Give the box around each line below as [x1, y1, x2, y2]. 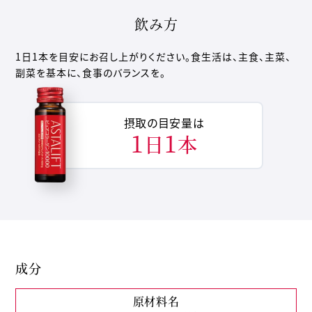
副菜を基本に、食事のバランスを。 [15, 65, 166, 79]
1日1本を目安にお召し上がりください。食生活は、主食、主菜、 [15, 49, 292, 63]
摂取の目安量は [123, 114, 205, 131]
